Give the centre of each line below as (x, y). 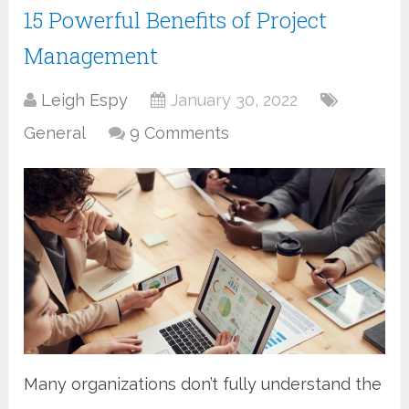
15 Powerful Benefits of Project (176, 20)
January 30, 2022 (235, 100)
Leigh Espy (85, 100)
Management (91, 55)
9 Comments (180, 132)
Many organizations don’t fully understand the (203, 383)
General (55, 132)
